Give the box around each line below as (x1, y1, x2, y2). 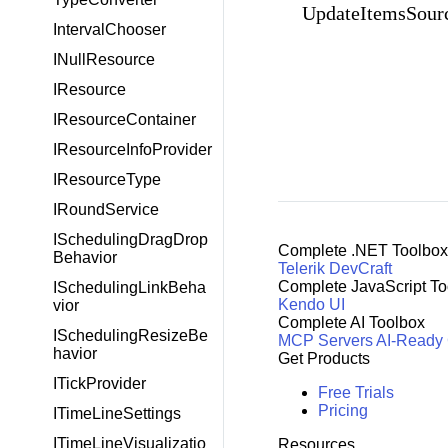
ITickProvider (53, 375, 146, 392)
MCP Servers (277, 331, 373, 349)
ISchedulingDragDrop (53, 231, 208, 248)
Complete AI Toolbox (277, 313, 425, 331)
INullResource (53, 51, 155, 68)
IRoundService (53, 201, 159, 218)
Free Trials (317, 383, 394, 401)
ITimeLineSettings (53, 405, 181, 422)
